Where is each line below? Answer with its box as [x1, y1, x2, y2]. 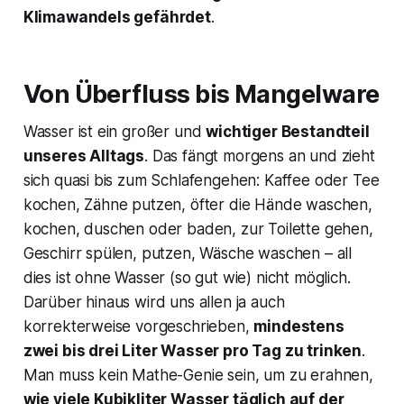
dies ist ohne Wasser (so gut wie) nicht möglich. [23, 269, 351, 288]
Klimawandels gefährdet [23, 8, 211, 27]
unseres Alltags [23, 147, 145, 166]
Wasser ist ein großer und [23, 123, 207, 142]
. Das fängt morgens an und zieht [144, 147, 375, 166]
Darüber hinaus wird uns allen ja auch [23, 293, 285, 312]
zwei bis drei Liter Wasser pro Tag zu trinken [23, 342, 363, 361]
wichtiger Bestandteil [206, 123, 370, 142]
